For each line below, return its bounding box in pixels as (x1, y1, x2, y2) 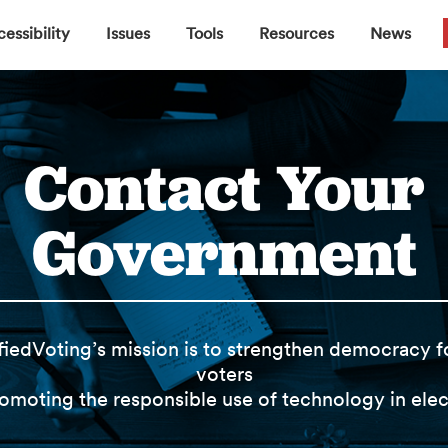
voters (195, 361, 253, 387)
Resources (258, 23, 334, 43)
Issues (105, 23, 150, 43)
